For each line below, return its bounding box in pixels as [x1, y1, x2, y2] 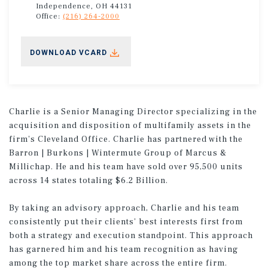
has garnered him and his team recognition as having [9, 243, 238, 255]
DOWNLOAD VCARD [30, 48, 107, 57]
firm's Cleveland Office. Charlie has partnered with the [9, 133, 243, 145]
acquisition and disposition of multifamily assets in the [9, 120, 251, 131]
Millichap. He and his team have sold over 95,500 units [9, 161, 243, 172]
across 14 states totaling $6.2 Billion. [9, 175, 168, 186]
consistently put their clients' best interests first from [9, 216, 243, 227]
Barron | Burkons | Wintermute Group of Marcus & [9, 147, 227, 159]
